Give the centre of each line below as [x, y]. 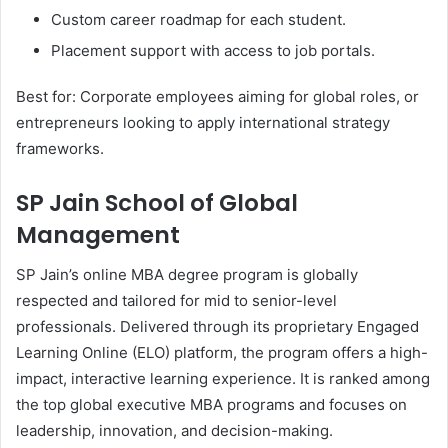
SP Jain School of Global [157, 202]
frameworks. [60, 148]
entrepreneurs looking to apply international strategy [203, 122]
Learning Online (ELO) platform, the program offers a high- [222, 353]
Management [98, 234]
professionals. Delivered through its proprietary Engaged [217, 327]
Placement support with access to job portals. [213, 50]
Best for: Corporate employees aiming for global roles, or [217, 96]
